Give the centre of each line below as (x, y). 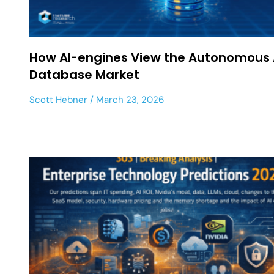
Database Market (84, 74)
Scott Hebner (58, 99)
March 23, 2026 (129, 99)
